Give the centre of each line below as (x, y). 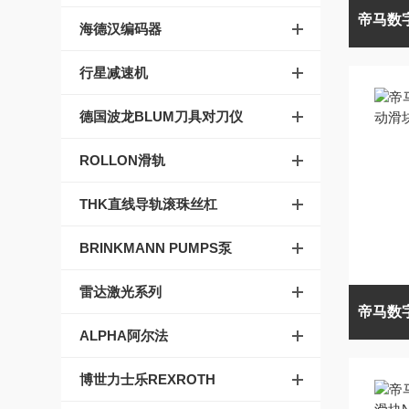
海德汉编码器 (121, 29)
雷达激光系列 (121, 292)
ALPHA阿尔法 (124, 336)
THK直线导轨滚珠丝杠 (149, 204)
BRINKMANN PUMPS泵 (156, 248)
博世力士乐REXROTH (148, 379)
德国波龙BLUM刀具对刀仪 (162, 116)
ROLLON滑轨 (123, 160)
